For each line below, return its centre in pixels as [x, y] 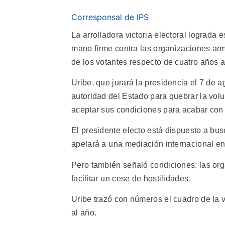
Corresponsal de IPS [110, 17]
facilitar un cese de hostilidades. [131, 178]
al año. [84, 213]
